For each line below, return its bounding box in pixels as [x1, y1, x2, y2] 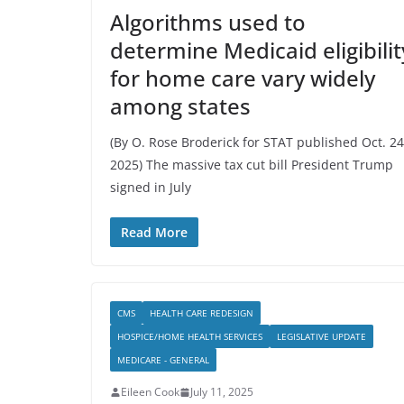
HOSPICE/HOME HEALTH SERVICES [117, 330, 262, 343]
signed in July [110, 179, 191, 196]
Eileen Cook [121, 384, 179, 399]
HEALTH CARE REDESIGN [150, 307, 253, 319]
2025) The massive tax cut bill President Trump [110, 156, 393, 173]
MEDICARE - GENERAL [117, 353, 209, 366]
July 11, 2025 [190, 384, 253, 399]
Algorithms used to [110, 7, 306, 37]
